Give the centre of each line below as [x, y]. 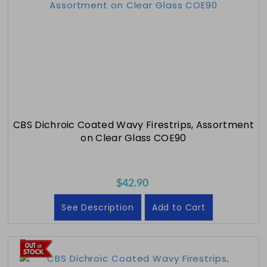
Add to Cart [178, 207]
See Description [98, 207]
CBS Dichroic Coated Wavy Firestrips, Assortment [133, 125]
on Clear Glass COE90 [133, 138]
